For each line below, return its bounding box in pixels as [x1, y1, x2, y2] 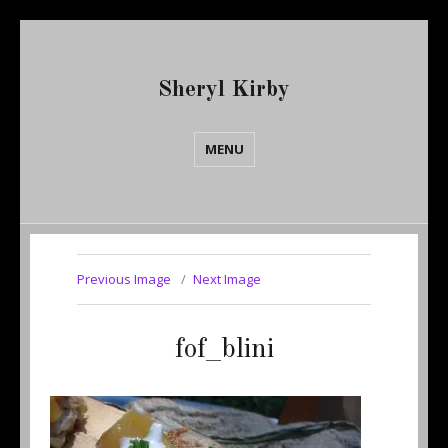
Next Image [192, 270, 261, 288]
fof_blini [174, 336, 274, 364]
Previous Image [76, 270, 171, 288]
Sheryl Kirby [158, 78, 290, 101]
